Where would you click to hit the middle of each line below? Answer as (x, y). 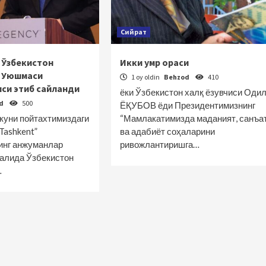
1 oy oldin (145, 77)
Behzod (177, 77)
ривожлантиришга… (159, 144)
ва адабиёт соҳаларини (167, 131)
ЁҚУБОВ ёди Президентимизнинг (187, 105)
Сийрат (133, 32)
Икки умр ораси (154, 62)
